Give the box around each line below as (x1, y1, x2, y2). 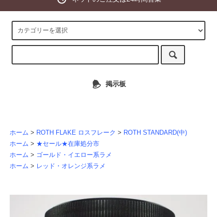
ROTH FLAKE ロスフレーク (36, 129, 116, 136)
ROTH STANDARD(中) (124, 129, 187, 136)
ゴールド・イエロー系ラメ (36, 151, 112, 158)
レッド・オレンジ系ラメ (36, 162, 106, 170)
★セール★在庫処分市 (36, 140, 99, 147)
